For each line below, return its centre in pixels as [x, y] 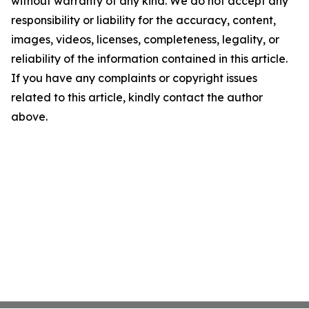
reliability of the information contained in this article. [149, 59]
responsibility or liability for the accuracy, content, [143, 20]
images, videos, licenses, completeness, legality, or [145, 39]
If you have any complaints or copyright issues [134, 78]
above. [29, 117]
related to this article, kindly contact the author [137, 97]
